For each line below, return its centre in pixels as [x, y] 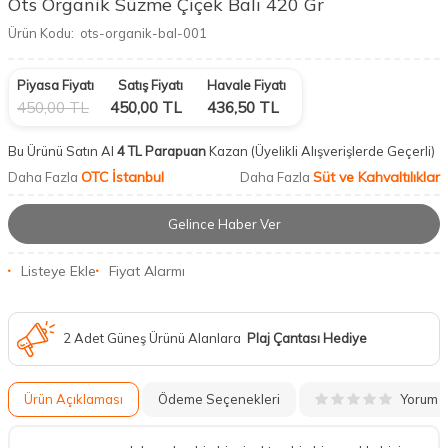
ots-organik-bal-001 [143, 33]
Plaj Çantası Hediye [307, 338]
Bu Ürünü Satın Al [61, 151]
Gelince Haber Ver [224, 223]
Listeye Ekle [58, 270]
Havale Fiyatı [246, 85]
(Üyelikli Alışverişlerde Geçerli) [344, 151]
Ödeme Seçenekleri [219, 399]
